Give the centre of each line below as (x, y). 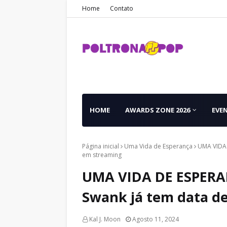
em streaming (102, 155)
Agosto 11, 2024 (156, 219)
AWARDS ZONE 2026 (158, 110)
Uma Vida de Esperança (158, 146)
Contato (122, 8)
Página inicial (101, 146)
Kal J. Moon (105, 219)
